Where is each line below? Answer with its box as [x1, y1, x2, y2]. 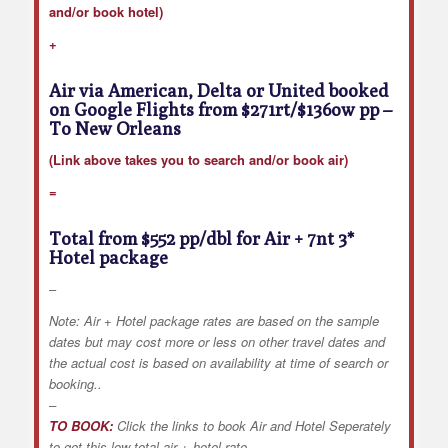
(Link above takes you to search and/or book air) [48, 149, 348, 169]
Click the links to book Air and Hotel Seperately [112, 415, 391, 435]
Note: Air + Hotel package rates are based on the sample [48, 310, 379, 330]
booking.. [48, 373, 102, 393]
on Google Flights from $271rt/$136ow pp [48, 98, 379, 120]
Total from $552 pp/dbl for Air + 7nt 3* [48, 227, 354, 249]
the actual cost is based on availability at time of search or [48, 352, 388, 372]
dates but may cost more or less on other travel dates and [48, 331, 385, 351]
